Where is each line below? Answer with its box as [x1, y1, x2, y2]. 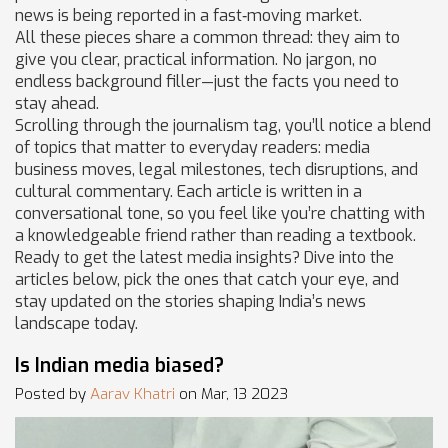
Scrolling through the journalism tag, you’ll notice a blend [15, 115, 431, 136]
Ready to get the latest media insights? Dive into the [15, 247, 394, 268]
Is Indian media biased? [15, 353, 224, 378]
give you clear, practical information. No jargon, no [15, 49, 377, 70]
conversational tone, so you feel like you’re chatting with [15, 203, 425, 224]
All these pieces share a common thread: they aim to [15, 27, 400, 48]
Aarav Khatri [90, 383, 175, 404]
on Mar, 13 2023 [175, 383, 288, 404]
